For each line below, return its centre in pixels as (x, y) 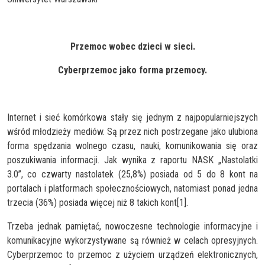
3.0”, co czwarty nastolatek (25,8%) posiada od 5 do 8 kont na (132, 174)
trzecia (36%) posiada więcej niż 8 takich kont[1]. (98, 202)
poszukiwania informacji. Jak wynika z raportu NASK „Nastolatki (132, 160)
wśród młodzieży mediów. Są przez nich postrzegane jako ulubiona (132, 131)
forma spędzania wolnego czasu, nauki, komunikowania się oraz (132, 146)
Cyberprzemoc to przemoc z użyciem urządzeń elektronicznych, (132, 254)
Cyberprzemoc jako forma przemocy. (132, 70)
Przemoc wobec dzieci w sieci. (132, 46)
